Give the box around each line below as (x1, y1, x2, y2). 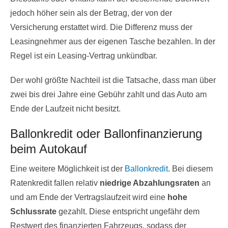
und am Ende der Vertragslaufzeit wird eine (10, 193, 167, 202)
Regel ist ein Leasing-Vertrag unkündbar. (10, 51, 157, 60)
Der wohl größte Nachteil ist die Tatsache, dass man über (10, 76, 216, 84)
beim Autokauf (10, 142, 87, 156)
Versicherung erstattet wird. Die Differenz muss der (10, 23, 192, 32)
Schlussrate (10, 207, 56, 216)
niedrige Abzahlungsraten (100, 179, 199, 187)
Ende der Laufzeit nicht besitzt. (10, 104, 121, 113)
